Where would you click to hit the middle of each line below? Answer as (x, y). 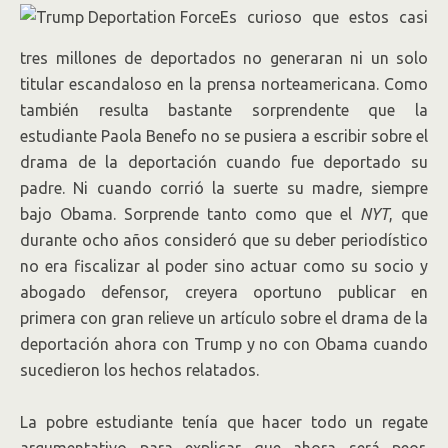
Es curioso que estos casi (324, 17)
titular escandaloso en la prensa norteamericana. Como (224, 84)
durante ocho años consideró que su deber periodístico (224, 240)
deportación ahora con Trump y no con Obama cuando (224, 344)
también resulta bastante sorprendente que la (224, 110)
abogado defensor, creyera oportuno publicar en (224, 292)
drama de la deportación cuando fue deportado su (224, 162)
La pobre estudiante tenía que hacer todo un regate (224, 422)
